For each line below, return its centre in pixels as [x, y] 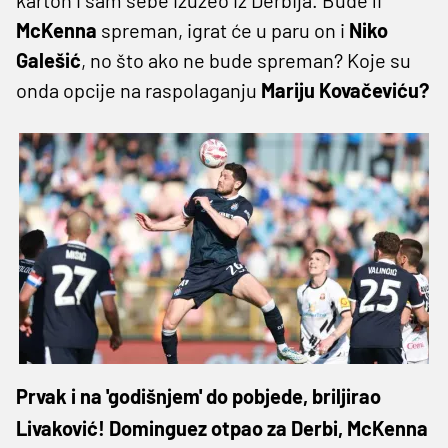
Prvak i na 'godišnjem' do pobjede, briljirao [198, 395]
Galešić [48, 59]
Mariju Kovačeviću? [345, 89]
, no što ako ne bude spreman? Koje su [246, 59]
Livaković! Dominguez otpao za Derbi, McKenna [222, 427]
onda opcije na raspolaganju [138, 89]
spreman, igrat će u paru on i [225, 29]
